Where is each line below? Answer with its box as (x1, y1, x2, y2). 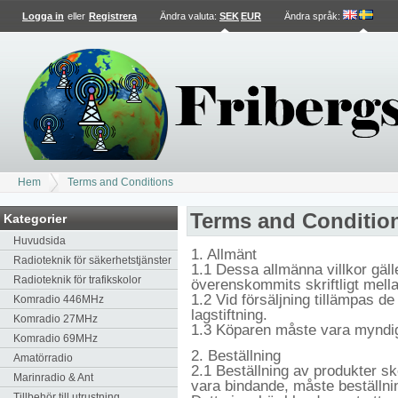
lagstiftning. (191, 306, 267, 323)
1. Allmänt (191, 245, 257, 263)
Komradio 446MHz (13, 293, 104, 306)
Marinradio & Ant (13, 371, 93, 384)
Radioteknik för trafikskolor (13, 274, 141, 286)
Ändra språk (284, 11, 338, 21)
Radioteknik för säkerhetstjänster (13, 254, 171, 267)
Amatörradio (13, 352, 73, 364)
